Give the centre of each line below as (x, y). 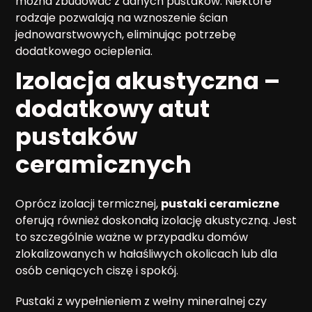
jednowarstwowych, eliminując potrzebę (126, 34)
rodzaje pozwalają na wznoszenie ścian (122, 17)
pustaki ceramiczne (220, 203)
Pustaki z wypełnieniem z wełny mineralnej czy (141, 301)
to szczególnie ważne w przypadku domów (132, 237)
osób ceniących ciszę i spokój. (97, 270)
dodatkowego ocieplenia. (84, 51)
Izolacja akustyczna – (148, 80)
